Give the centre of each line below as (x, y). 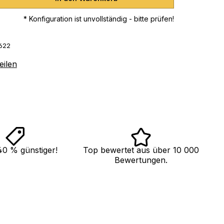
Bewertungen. (141, 160)
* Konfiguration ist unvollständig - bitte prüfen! (98, 18)
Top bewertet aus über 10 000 (141, 150)
